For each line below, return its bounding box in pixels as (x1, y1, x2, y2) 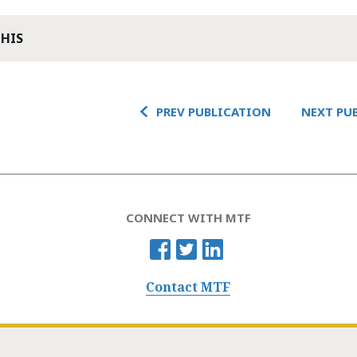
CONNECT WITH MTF (125, 210, 251, 226)
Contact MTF (146, 278, 231, 296)
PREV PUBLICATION (156, 103, 272, 120)
